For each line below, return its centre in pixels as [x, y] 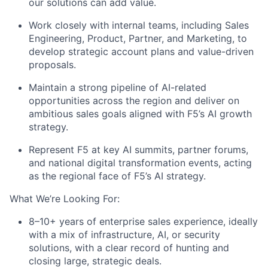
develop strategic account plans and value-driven [141, 51]
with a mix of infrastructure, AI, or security [124, 234]
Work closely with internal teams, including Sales [139, 25]
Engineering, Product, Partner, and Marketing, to [138, 38]
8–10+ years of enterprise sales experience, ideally [143, 221]
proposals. [52, 65]
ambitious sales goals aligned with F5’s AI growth [140, 114]
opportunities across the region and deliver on [134, 100]
